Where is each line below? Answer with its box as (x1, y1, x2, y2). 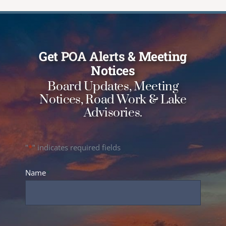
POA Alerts (61, 47, 125, 65)
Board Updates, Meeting (47, 78, 179, 94)
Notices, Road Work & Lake (39, 91, 187, 107)
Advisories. (83, 104, 143, 121)
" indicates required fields (32, 142, 121, 152)
